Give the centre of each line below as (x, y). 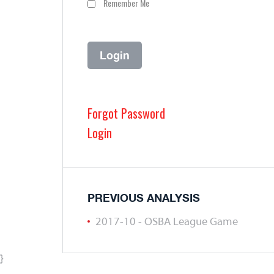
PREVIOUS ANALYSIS (144, 198)
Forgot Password (126, 113)
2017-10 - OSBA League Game (167, 222)
